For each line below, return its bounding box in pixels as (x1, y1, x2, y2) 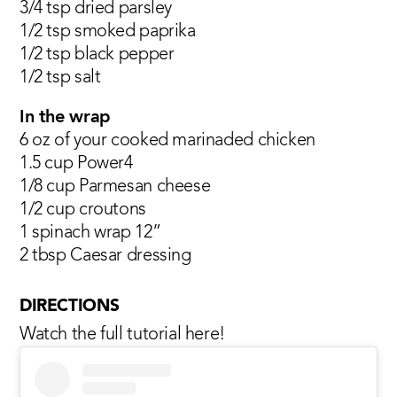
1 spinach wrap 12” (19, 223, 161, 242)
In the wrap (19, 108, 111, 127)
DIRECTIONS (19, 298, 120, 316)
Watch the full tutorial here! (19, 325, 225, 344)
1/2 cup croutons (19, 200, 146, 219)
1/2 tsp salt (19, 68, 101, 87)
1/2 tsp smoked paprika (19, 22, 196, 41)
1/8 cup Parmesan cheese (19, 177, 211, 196)
